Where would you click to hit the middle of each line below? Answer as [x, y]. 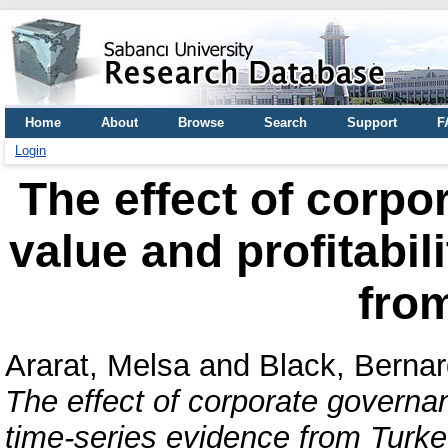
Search [285, 122]
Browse [201, 122]
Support [372, 122]
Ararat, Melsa [97, 365]
